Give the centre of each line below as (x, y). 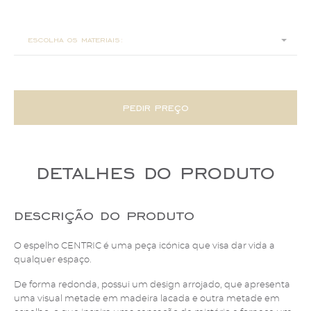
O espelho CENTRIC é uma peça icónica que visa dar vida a (144, 246)
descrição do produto (104, 215)
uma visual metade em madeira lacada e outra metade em (147, 299)
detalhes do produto (155, 172)
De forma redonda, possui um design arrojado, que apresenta (152, 285)
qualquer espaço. (53, 260)
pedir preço (155, 107)
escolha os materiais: (76, 39)
